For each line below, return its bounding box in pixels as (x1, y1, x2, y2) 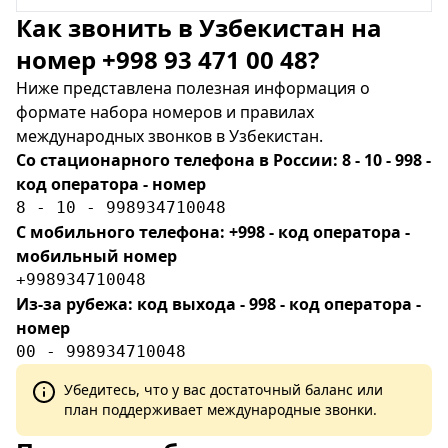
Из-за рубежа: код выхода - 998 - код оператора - (16, 293, 421, 315)
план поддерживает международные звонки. (64, 400, 377, 419)
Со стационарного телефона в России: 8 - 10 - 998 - (16, 149, 431, 171)
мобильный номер (16, 245, 177, 267)
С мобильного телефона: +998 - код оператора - (16, 221, 410, 243)
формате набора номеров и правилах (16, 101, 314, 123)
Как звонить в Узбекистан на (16, 11, 382, 44)
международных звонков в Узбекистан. (16, 125, 323, 147)
